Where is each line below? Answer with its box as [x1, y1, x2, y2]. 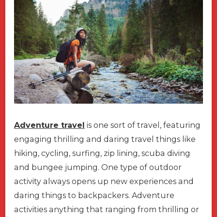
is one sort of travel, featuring [85, 120, 201, 130]
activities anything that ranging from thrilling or [14, 204, 199, 214]
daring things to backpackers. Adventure [14, 190, 174, 200]
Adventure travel [14, 120, 85, 130]
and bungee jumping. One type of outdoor [14, 162, 182, 172]
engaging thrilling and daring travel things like [14, 134, 196, 144]
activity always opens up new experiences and [14, 176, 194, 186]
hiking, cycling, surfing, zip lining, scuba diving [14, 148, 190, 158]
